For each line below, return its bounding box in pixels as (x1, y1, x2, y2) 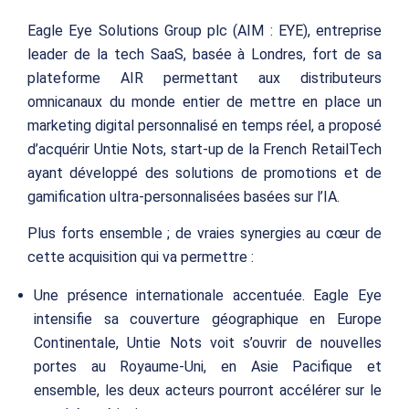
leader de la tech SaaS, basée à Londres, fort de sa (27, 46, 382, 64)
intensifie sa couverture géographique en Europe (34, 310, 382, 329)
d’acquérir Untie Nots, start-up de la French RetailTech (27, 141, 382, 159)
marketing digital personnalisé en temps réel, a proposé (27, 117, 382, 135)
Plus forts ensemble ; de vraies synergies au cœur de (27, 224, 382, 242)
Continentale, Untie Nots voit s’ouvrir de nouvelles (34, 334, 382, 352)
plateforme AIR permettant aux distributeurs (27, 69, 382, 88)
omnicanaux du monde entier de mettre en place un (27, 93, 382, 111)
